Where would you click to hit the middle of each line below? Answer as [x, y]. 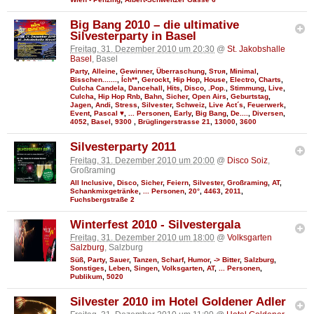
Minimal [243, 71]
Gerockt [155, 80]
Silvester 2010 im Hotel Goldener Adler [178, 302]
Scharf [172, 260]
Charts [270, 80]
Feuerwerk [266, 105]
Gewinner [136, 71]
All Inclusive [91, 182]
